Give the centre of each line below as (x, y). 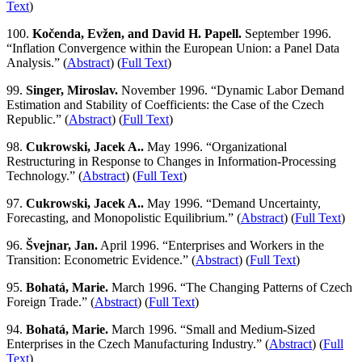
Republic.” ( (38, 119)
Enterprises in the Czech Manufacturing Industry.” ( (138, 343)
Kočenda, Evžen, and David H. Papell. (137, 33)
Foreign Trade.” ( (51, 301)
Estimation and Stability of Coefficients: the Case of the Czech (165, 104)
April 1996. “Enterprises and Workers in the (211, 245)
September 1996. (286, 33)
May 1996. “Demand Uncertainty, (232, 203)
